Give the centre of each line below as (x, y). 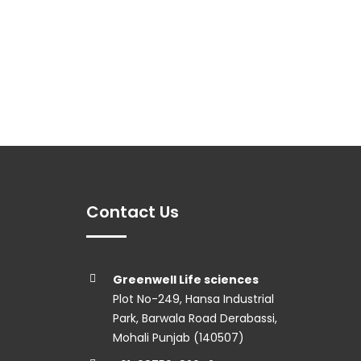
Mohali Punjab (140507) (178, 338)
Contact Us (132, 212)
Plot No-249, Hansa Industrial (193, 299)
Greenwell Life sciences (185, 280)
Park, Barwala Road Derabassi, (195, 319)
